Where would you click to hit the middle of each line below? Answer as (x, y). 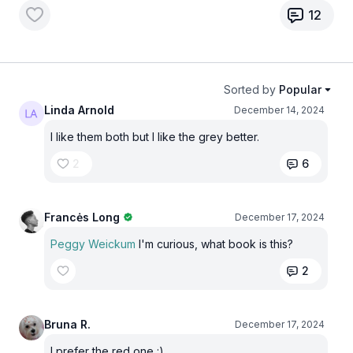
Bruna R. (67, 324)
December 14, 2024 (279, 110)
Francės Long (82, 217)
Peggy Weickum (95, 243)
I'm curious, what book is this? (216, 243)
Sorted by (250, 89)
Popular (300, 89)
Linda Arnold (79, 110)
